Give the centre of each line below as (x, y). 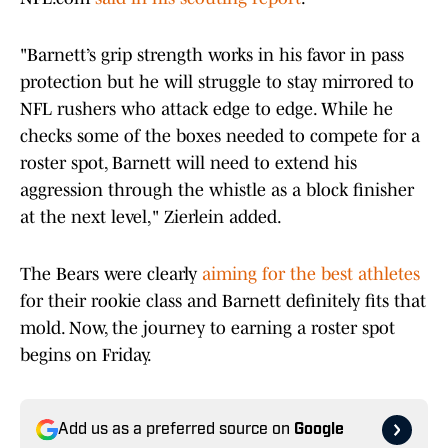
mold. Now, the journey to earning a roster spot (207, 328)
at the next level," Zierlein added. (151, 217)
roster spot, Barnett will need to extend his (188, 163)
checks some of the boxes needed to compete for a (220, 136)
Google (319, 430)
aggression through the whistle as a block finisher (217, 190)
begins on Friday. (86, 355)
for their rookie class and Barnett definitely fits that (223, 301)
